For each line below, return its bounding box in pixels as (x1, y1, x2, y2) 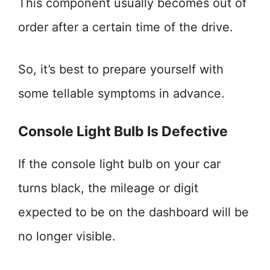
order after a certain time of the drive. (18, 20, 233, 34)
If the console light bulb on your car (18, 157, 221, 171)
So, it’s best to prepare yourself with (18, 62, 224, 77)
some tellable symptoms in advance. (18, 86, 225, 101)
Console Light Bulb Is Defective (18, 123, 228, 140)
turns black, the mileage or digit (18, 181, 198, 195)
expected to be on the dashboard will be (18, 205, 249, 219)
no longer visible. (18, 229, 116, 243)
